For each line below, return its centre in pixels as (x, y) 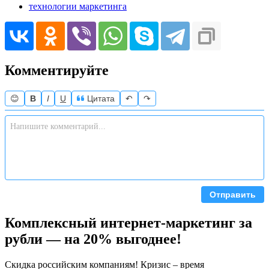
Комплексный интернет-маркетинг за (128, 223)
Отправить (233, 195)
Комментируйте (57, 71)
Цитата (100, 99)
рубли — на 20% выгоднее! (93, 239)
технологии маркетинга (78, 7)
